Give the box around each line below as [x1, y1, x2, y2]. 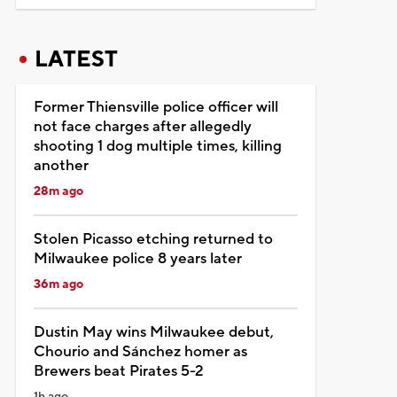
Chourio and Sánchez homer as [33, 341, 247, 362]
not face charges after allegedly [33, 116, 252, 136]
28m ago [33, 183, 83, 199]
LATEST [34, 44, 118, 74]
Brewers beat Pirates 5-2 [33, 361, 204, 381]
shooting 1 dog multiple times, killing [33, 136, 282, 156]
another [33, 155, 89, 175]
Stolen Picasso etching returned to [33, 229, 273, 249]
